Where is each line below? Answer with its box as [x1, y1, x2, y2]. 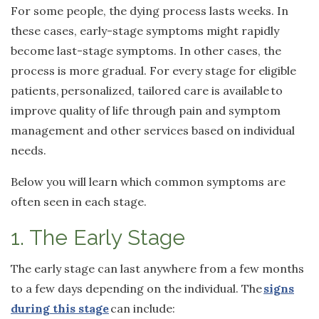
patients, [11, 83, 61, 98]
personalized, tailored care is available [61, 83, 271, 98]
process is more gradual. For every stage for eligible [11, 63, 296, 78]
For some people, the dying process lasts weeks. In [11, 4, 288, 19]
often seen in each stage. [11, 194, 148, 209]
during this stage [11, 301, 109, 316]
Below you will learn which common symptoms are [11, 174, 286, 189]
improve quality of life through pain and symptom [11, 103, 281, 118]
